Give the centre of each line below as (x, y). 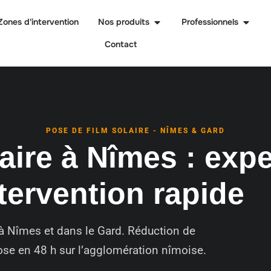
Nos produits (124, 22)
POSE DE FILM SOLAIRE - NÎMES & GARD (135, 131)
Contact (120, 44)
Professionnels (210, 22)
